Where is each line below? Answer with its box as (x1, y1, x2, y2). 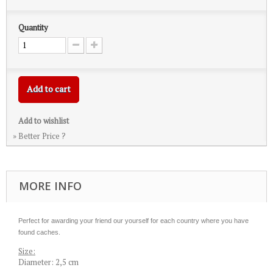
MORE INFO (19, 179, 82, 193)
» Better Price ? (13, 130, 66, 141)
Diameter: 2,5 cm (18, 257, 79, 268)
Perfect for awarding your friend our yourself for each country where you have (18, 217, 249, 224)
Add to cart (27, 83, 71, 94)
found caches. (18, 229, 60, 236)
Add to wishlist (18, 115, 69, 126)
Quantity (18, 22, 48, 33)
